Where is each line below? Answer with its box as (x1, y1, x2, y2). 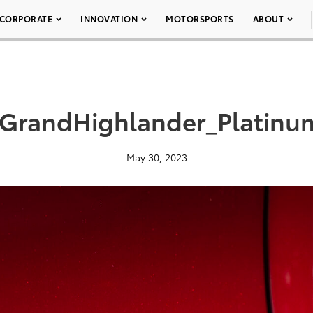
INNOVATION (80, 13, 138, 24)
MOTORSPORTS (166, 13, 234, 24)
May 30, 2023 (126, 150, 187, 164)
